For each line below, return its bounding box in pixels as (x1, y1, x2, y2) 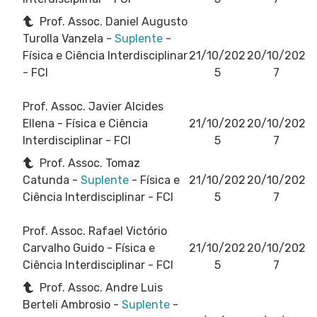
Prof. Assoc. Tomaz (37, 156, 140, 170)
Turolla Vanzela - (23, 31, 115, 45)
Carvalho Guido (23, 241, 107, 255)
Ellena (23, 116, 57, 130)
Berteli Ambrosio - (23, 297, 122, 311)
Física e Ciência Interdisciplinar (23, 48, 188, 62)
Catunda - (23, 173, 81, 187)
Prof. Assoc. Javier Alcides (23, 99, 163, 113)
